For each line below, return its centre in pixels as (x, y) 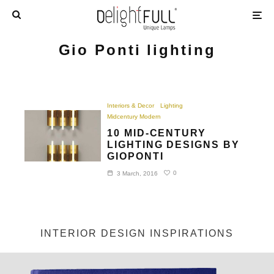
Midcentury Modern (134, 116)
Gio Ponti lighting (137, 50)
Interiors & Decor (131, 105)
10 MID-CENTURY (157, 133)
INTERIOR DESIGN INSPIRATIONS (137, 233)
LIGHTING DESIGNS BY (173, 144)
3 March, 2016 (138, 173)
